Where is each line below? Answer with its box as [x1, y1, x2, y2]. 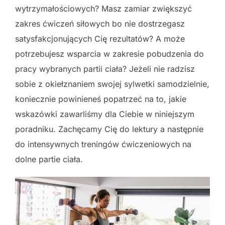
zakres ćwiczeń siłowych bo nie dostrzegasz [15, 19, 185, 29]
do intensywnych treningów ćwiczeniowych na [15, 139, 191, 149]
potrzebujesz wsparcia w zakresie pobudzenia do [15, 49, 204, 59]
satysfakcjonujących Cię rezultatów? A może [15, 34, 185, 44]
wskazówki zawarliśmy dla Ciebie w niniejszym [15, 109, 194, 119]
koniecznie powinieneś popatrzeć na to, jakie [15, 94, 186, 104]
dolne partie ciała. [15, 154, 83, 164]
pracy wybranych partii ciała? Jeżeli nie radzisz [15, 64, 195, 74]
